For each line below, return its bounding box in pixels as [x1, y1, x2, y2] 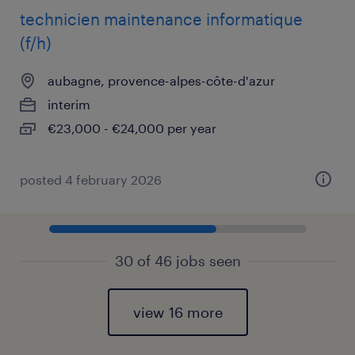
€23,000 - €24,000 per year [48, 120, 216, 136]
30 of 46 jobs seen [114, 252, 241, 269]
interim [48, 97, 90, 112]
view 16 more [132, 303, 223, 321]
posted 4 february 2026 [20, 172, 162, 187]
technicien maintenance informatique [20, 10, 303, 29]
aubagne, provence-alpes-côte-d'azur [48, 73, 275, 88]
